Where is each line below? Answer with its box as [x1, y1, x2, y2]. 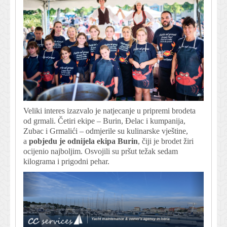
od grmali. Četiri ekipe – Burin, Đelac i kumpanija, [23, 117, 185, 126]
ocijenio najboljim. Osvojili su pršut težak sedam [23, 147, 178, 156]
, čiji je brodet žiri [138, 137, 194, 146]
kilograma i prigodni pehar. [23, 157, 109, 166]
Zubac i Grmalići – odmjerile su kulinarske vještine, [23, 127, 188, 136]
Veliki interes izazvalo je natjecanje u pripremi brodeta [23, 106, 196, 116]
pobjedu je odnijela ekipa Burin [29, 137, 138, 146]
